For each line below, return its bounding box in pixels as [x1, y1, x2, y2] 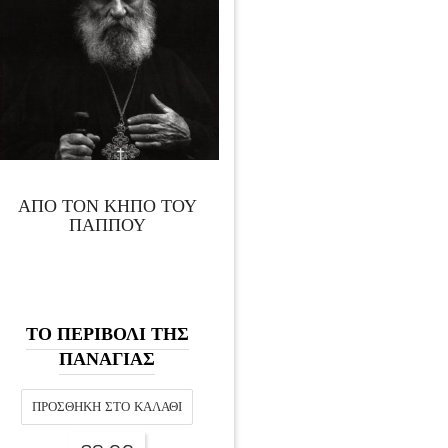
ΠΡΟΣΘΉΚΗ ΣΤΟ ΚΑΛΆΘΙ [32, 395, 182, 418]
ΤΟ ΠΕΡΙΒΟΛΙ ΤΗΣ [25, 317, 189, 349]
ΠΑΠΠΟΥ [68, 208, 146, 240]
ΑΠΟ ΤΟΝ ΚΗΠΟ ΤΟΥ [17, 189, 197, 221]
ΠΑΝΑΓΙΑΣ [59, 342, 155, 374]
